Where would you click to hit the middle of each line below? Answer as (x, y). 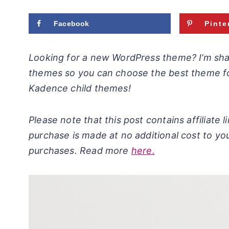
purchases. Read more (80, 151)
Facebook (72, 24)
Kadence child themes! (80, 88)
